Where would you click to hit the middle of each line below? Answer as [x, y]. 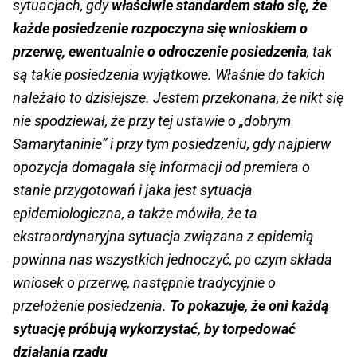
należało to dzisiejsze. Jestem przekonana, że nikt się [178, 98]
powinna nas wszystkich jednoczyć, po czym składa [173, 260]
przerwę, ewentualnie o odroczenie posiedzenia [160, 52]
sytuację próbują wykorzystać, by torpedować [154, 329]
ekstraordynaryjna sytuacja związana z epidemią [163, 237]
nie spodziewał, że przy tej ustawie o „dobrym [152, 121]
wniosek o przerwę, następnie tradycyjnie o [144, 283]
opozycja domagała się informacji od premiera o [161, 167]
